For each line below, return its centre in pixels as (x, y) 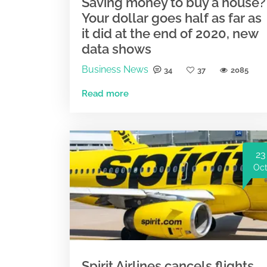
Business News (115, 69)
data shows (117, 49)
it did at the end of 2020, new (170, 33)
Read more (105, 93)
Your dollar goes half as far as (172, 18)
